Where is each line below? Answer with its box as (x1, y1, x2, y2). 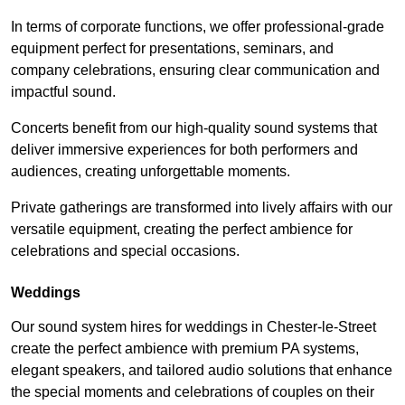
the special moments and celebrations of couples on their (11, 384, 374, 400)
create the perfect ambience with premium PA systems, (11, 341, 359, 357)
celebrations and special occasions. (11, 243, 240, 259)
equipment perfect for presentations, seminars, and (11, 41, 334, 57)
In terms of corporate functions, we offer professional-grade (11, 19, 384, 35)
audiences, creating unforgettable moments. (11, 164, 290, 180)
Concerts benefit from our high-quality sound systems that (11, 120, 377, 137)
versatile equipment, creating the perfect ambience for (11, 221, 353, 238)
